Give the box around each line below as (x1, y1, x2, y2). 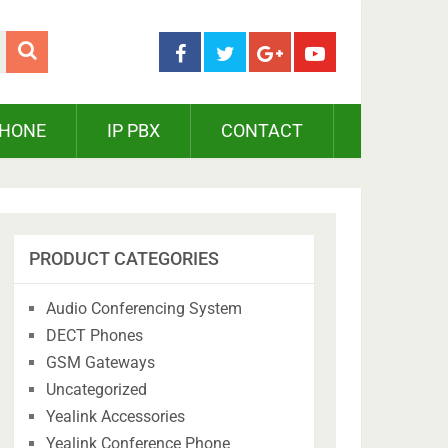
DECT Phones (46, 326, 144, 345)
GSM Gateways (46, 353, 156, 372)
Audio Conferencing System (46, 299, 243, 318)
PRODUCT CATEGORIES (29, 248, 220, 269)
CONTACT (221, 120, 303, 141)
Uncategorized (46, 380, 148, 399)
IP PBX (107, 120, 160, 141)
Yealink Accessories (46, 407, 186, 426)
